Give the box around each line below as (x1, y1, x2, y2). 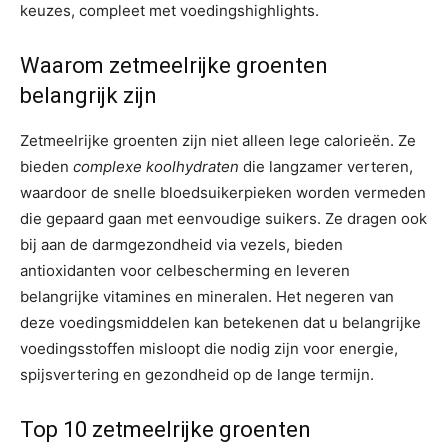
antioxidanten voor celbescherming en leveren (20, 260, 350, 280)
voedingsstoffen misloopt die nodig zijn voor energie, (20, 338, 398, 358)
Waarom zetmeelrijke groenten (20, 52, 328, 78)
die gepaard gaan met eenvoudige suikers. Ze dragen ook (20, 208, 427, 228)
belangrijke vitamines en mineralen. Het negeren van (20, 286, 394, 306)
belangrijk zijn (20, 82, 157, 108)
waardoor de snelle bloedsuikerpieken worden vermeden (20, 182, 426, 202)
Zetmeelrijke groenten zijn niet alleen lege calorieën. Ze (20, 130, 416, 150)
